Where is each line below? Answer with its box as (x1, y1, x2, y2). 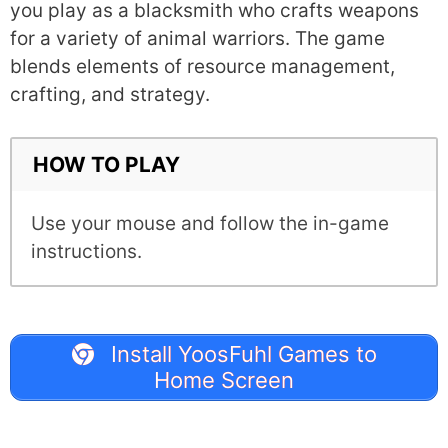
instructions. (31, 239, 142, 263)
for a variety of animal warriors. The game (10, 26, 385, 50)
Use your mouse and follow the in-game (31, 211, 389, 235)
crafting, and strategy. (10, 82, 210, 106)
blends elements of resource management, (10, 54, 395, 78)
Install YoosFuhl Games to (104, 341, 377, 368)
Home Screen (154, 367, 294, 394)
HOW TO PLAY (32, 152, 180, 178)
